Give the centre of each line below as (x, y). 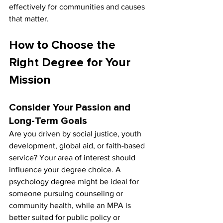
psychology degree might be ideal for (75, 182)
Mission (30, 80)
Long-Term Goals (48, 121)
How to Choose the (64, 46)
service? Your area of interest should (73, 158)
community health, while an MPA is (71, 206)
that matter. (29, 19)
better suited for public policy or (65, 218)
